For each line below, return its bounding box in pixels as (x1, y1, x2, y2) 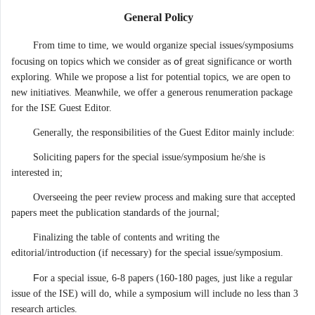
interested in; (11, 167, 63, 178)
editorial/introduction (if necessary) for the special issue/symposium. (11, 247, 283, 258)
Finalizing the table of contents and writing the (33, 232, 219, 243)
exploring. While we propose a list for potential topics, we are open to (11, 72, 290, 82)
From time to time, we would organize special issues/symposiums (33, 40, 293, 51)
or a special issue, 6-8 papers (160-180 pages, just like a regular (39, 273, 292, 283)
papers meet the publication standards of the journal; (11, 207, 219, 218)
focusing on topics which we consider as (11, 56, 174, 67)
